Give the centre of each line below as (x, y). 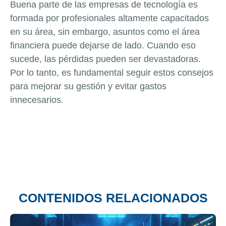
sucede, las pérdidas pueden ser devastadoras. (105, 59)
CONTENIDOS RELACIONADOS (113, 197)
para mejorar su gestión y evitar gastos (88, 86)
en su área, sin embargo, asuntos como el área (105, 32)
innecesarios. (37, 100)
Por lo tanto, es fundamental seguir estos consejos (112, 72)
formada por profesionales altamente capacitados (109, 18)
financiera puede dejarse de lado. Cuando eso (103, 45)
